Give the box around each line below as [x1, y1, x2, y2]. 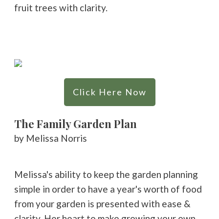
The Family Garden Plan [14, 116, 137, 131]
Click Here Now [72, 86, 147, 97]
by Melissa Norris [14, 132, 87, 144]
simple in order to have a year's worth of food [14, 183, 202, 195]
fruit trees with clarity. [14, 1, 109, 13]
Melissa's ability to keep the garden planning [14, 168, 198, 180]
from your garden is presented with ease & [14, 197, 191, 209]
